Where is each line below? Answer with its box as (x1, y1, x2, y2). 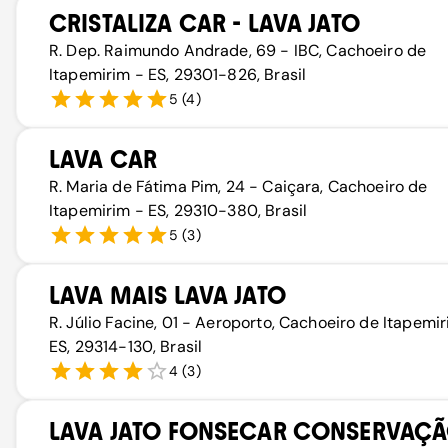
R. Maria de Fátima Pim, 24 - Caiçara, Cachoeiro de (49, 176, 428, 197)
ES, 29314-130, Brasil (49, 336, 203, 357)
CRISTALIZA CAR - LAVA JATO (49, 9, 360, 38)
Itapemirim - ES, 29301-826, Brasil (49, 64, 307, 85)
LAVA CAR (49, 145, 158, 174)
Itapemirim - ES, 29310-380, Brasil (49, 200, 308, 221)
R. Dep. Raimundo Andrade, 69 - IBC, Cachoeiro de (49, 40, 427, 61)
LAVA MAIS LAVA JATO (49, 281, 286, 310)
